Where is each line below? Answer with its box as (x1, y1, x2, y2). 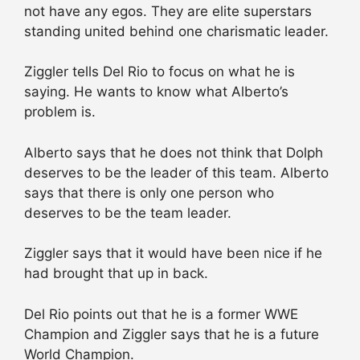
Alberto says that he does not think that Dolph (24, 144, 323, 161)
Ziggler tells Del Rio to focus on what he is (24, 63, 295, 80)
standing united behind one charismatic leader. (24, 22, 329, 39)
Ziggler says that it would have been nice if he (24, 245, 322, 262)
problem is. (24, 104, 96, 121)
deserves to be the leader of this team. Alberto (24, 164, 329, 181)
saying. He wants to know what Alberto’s (24, 84, 288, 100)
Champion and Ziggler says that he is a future (24, 325, 319, 342)
